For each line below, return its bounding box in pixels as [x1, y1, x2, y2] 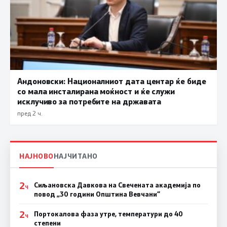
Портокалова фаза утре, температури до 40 [33, 209, 183, 218]
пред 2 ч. [17, 109, 42, 118]
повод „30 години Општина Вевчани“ [33, 189, 160, 199]
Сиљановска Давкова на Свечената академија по [33, 180, 201, 190]
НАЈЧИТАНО [53, 150, 98, 161]
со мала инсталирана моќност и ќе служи [17, 86, 175, 97]
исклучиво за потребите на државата [17, 96, 162, 107]
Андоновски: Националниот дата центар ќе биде [17, 75, 206, 87]
